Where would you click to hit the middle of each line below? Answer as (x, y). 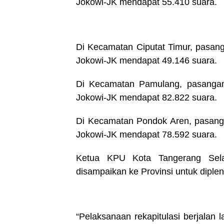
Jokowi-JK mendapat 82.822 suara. (146, 97)
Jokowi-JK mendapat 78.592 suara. (146, 134)
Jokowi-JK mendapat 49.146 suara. (146, 60)
